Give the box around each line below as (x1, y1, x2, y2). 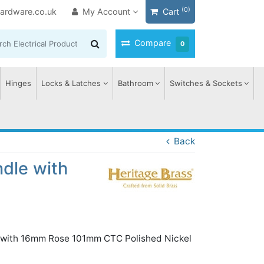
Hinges (5, 78, 32, 88)
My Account (82, 6, 131, 16)
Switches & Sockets (169, 78, 242, 88)
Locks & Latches (41, 78, 101, 88)
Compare (134, 38, 171, 48)
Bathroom (117, 78, 153, 88)
